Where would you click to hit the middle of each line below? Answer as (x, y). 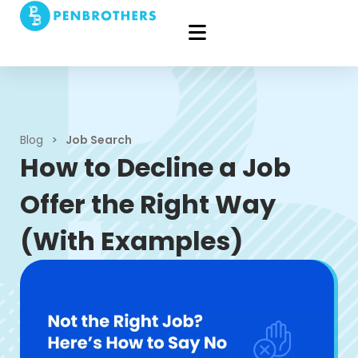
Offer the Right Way (148, 204)
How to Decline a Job (155, 167)
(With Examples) (131, 241)
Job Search (99, 140)
